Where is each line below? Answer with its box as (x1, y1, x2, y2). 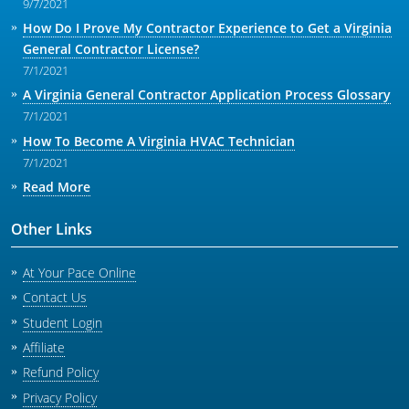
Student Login (22, 313, 102, 331)
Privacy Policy (22, 388, 97, 406)
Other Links (11, 218, 92, 239)
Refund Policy (22, 363, 99, 382)
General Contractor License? (22, 40, 199, 58)
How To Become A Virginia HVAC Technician (22, 131, 295, 150)
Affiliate (22, 338, 65, 356)
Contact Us (22, 288, 87, 307)
